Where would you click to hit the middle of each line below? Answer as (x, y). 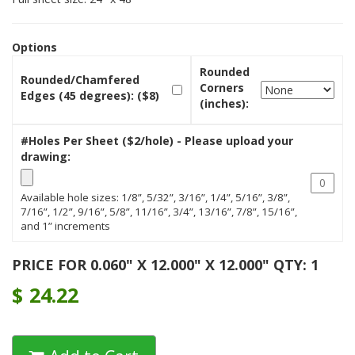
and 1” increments (65, 225)
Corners (221, 87)
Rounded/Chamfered (80, 79)
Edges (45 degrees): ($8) (90, 95)
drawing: (46, 156)
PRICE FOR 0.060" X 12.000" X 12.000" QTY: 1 (165, 264)
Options (34, 47)
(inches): (225, 103)
